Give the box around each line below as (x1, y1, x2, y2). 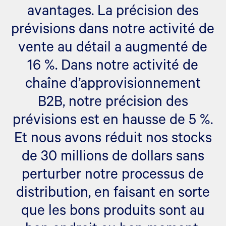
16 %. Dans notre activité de (27, 54, 199, 74)
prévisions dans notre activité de (11, 18, 215, 37)
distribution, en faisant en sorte (16, 181, 210, 201)
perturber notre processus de (22, 163, 204, 183)
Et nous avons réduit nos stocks (14, 127, 212, 146)
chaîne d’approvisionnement (25, 72, 201, 92)
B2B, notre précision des (37, 90, 188, 110)
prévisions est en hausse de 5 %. (13, 108, 213, 128)
